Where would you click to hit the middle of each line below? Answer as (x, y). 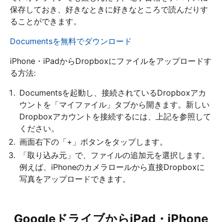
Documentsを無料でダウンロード (71, 41)
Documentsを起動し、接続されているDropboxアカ (113, 92)
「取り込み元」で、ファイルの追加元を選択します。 (114, 155)
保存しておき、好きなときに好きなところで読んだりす (109, 9)
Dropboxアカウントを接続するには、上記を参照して (115, 116)
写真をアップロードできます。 (75, 179)
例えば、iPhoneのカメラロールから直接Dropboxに (112, 167)
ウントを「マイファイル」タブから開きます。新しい (114, 104)
